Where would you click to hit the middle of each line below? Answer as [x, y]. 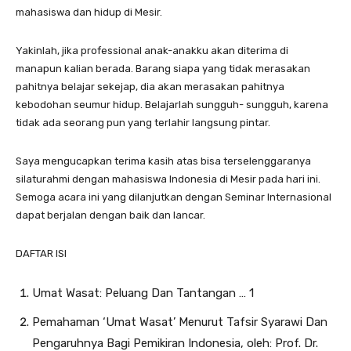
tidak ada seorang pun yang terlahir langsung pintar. [143, 122]
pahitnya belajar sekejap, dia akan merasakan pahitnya [150, 86]
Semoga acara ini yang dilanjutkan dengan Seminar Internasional [174, 197]
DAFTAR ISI [41, 253]
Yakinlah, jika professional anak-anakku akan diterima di [152, 50]
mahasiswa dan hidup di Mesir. [89, 12]
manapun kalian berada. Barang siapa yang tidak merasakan [163, 68]
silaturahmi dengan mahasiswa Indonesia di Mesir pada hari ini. [168, 179]
